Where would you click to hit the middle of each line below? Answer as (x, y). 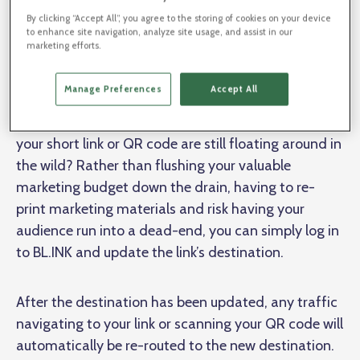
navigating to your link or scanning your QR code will (180, 323)
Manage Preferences (113, 89)
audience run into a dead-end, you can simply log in (178, 230)
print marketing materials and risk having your (160, 209)
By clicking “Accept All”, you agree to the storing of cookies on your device (179, 18)
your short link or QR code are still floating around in (179, 143)
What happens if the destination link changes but (170, 122)
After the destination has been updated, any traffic (177, 302)
